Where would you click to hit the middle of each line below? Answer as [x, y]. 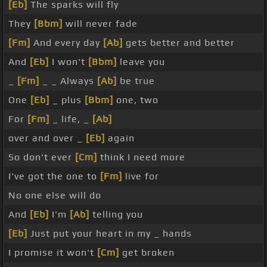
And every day [67, 43]
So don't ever [42, 157]
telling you [116, 215]
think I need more [141, 157]
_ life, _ [71, 119]
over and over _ [47, 138]
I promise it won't [53, 253]
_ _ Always [68, 81]
